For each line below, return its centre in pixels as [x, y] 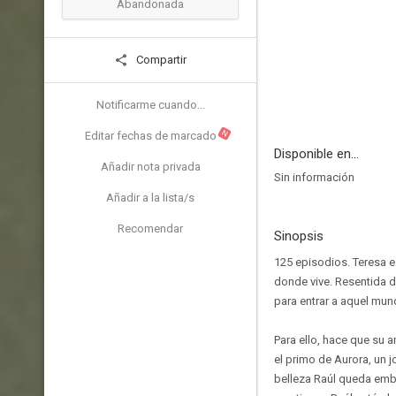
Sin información [314, 177]
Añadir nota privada [150, 167]
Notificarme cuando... [150, 105]
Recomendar [150, 228]
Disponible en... [316, 154]
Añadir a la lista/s [150, 198]
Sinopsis [299, 236]
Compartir [160, 60]
